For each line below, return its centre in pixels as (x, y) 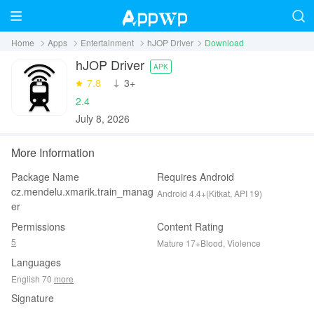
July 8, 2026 (103, 119)
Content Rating (190, 226)
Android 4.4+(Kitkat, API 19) (210, 193)
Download (224, 42)
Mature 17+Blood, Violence (209, 243)
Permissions (38, 226)
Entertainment (107, 42)
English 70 (33, 279)
